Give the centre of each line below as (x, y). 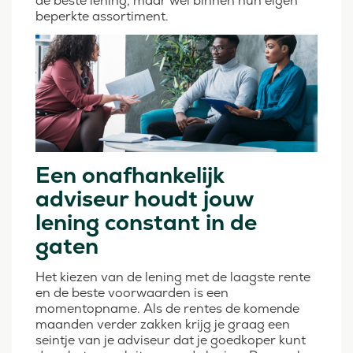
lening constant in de (146, 223)
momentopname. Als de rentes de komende (167, 309)
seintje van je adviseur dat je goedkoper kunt (171, 340)
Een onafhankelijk (130, 175)
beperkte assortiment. (102, 16)
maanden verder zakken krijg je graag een (163, 325)
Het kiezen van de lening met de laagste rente (173, 277)
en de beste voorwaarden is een (132, 293)
